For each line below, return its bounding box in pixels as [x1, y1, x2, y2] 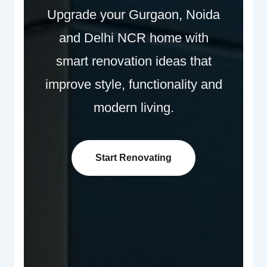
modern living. [93, 100, 174, 115]
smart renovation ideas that [55, 53, 212, 69]
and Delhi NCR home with [58, 30, 209, 45]
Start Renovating [95, 152, 172, 163]
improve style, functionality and [45, 76, 222, 92]
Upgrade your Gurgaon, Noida [47, 7, 220, 22]
